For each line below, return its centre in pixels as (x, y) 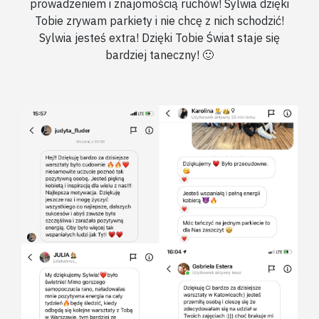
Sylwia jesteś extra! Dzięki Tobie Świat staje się (159, 38)
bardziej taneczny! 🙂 (159, 55)
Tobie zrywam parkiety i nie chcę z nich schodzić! (159, 21)
